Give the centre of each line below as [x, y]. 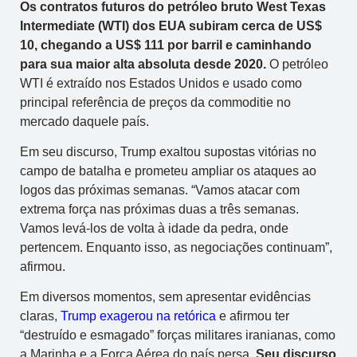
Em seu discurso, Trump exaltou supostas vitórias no [168, 152]
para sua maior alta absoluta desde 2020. [143, 64]
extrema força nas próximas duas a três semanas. [159, 209]
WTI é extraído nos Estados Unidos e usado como [161, 83]
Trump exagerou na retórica [138, 316]
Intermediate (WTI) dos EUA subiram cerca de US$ [171, 25]
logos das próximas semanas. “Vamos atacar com [160, 190]
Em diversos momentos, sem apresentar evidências [165, 297]
